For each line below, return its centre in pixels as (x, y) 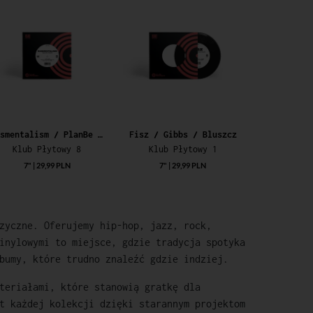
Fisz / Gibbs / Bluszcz (183, 134)
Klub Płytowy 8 (47, 149)
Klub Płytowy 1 (183, 149)
